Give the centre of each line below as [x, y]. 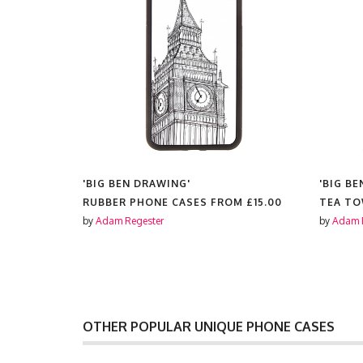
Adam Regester [130, 221]
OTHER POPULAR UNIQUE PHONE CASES [209, 327]
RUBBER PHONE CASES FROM [164, 202]
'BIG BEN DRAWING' [137, 184]
